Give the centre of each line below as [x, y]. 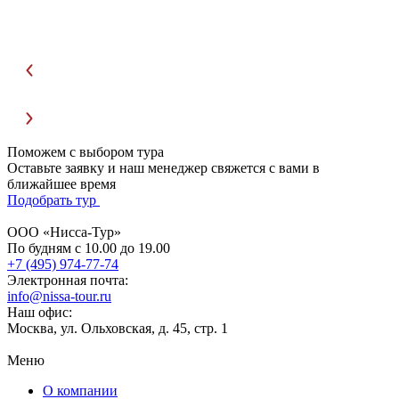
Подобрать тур [53, 200]
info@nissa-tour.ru [59, 297]
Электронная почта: [68, 281]
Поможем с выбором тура [85, 152]
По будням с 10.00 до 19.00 [89, 248]
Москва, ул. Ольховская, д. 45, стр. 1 [118, 329]
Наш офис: [40, 313]
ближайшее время [61, 184]
